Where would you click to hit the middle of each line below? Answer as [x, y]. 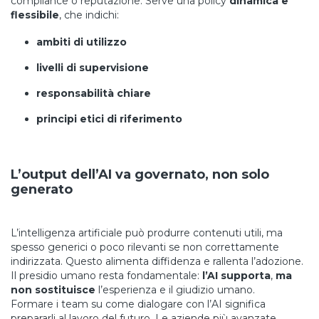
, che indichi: [89, 15]
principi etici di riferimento [109, 119]
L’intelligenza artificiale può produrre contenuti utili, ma [147, 233]
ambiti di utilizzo [82, 42]
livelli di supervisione [93, 68]
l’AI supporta [236, 276]
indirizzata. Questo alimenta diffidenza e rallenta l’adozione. [157, 261]
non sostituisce [53, 290]
